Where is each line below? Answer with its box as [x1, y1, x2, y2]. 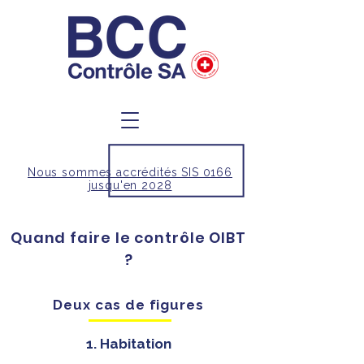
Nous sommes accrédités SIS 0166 [27, 166, 233, 179]
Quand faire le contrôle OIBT [10, 227, 247, 248]
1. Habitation [86, 336, 171, 352]
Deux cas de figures [53, 297, 204, 313]
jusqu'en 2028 [88, 179, 172, 192]
